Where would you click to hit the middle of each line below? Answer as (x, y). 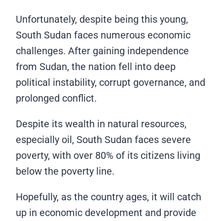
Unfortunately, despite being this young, (102, 19)
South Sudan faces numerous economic (103, 35)
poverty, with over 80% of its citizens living (108, 155)
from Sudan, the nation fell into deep (96, 67)
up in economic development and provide (106, 213)
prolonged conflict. (56, 98)
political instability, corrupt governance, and (110, 82)
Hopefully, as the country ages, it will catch (109, 197)
